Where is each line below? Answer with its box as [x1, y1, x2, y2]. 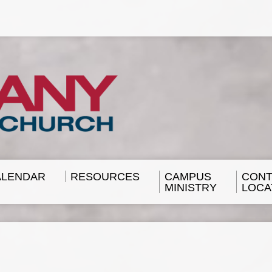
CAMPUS [165, 171, 211, 183]
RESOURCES [70, 171, 140, 183]
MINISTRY [165, 182, 217, 194]
